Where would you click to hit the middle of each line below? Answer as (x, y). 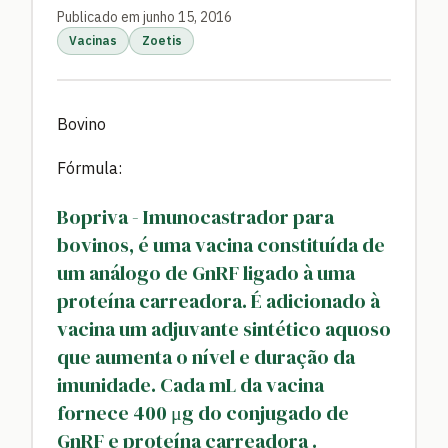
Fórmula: (89, 167)
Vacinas (93, 40)
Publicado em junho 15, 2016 (144, 17)
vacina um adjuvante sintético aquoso (224, 328)
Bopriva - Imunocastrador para (195, 216)
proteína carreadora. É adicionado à (218, 300)
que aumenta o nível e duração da (206, 356)
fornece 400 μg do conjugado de (203, 412)
